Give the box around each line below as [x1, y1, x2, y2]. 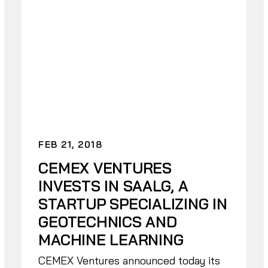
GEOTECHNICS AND [38, 212, 177, 232]
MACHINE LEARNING [38, 230, 184, 249]
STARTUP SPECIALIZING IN [38, 194, 227, 214]
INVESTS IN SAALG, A [38, 176, 188, 196]
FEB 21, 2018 [38, 139, 103, 151]
